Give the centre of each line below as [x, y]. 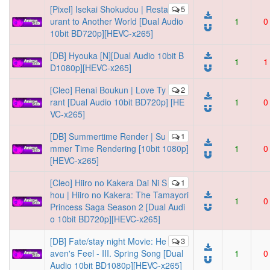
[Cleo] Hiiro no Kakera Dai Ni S [108, 183]
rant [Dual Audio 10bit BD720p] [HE [117, 102]
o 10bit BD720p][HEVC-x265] [105, 219]
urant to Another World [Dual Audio [117, 21]
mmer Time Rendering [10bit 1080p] [119, 148]
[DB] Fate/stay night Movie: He [108, 241]
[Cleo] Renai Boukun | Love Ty [108, 90]
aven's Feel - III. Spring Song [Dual [117, 253]
